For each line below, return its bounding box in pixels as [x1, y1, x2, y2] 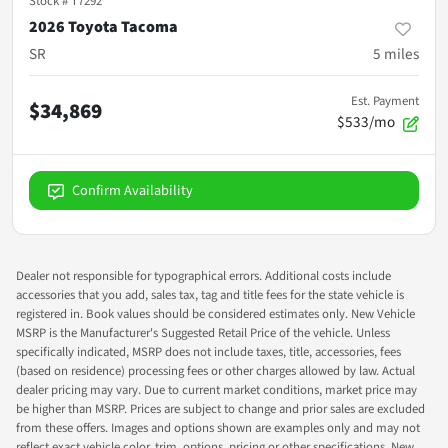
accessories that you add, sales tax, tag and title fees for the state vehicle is [16, 286, 404, 305]
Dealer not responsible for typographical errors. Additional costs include [16, 267, 391, 286]
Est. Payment [351, 92, 419, 111]
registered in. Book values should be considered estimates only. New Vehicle [16, 305, 415, 324]
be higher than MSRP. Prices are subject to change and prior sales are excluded [16, 400, 425, 419]
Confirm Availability [72, 180, 193, 202]
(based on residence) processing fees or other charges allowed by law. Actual [16, 362, 415, 381]
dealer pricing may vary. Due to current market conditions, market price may [16, 381, 417, 400]
